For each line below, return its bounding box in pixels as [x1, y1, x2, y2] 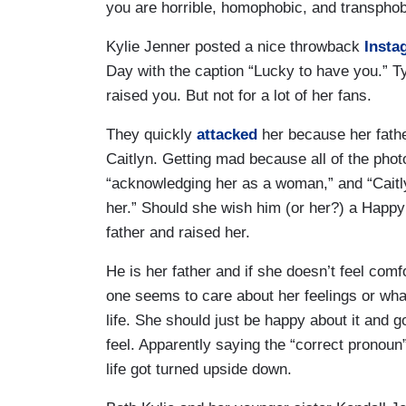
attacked [197, 125, 257, 143]
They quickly [106, 125, 197, 143]
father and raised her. [106, 223, 250, 241]
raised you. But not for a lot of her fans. [106, 86, 372, 104]
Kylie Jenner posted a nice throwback [106, 37, 364, 55]
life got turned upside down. [106, 360, 292, 378]
